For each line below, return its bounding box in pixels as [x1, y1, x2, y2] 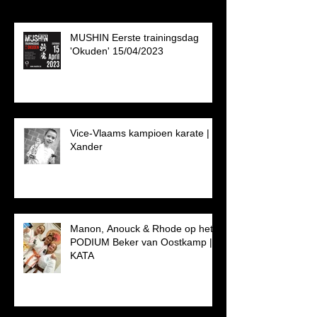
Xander [70, 141, 103, 153]
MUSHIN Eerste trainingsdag [70, 32, 199, 44]
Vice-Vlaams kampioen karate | [70, 127, 209, 139]
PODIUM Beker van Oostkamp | [70, 236, 212, 248]
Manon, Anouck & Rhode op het [70, 223, 213, 235]
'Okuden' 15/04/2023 [70, 45, 163, 57]
